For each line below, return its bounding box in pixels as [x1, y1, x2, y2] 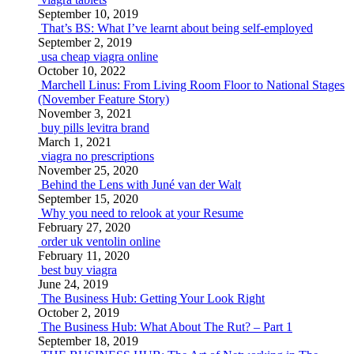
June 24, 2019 [38, 277, 108, 291]
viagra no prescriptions [41, 149, 154, 163]
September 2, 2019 [38, 36, 132, 49]
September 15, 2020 [38, 192, 138, 205]
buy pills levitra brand [41, 121, 149, 134]
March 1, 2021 [38, 135, 111, 149]
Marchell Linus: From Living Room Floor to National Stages [41, 78, 345, 92]
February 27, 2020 [38, 220, 130, 234]
